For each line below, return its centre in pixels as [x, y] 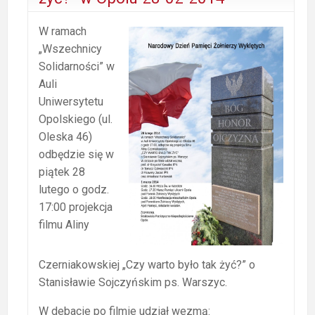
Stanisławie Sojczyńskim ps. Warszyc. [133, 282]
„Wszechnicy [70, 49]
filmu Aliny [64, 224]
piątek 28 [62, 172]
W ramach [63, 31]
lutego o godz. [74, 189]
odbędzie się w [76, 154]
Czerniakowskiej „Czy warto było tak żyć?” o [147, 264]
